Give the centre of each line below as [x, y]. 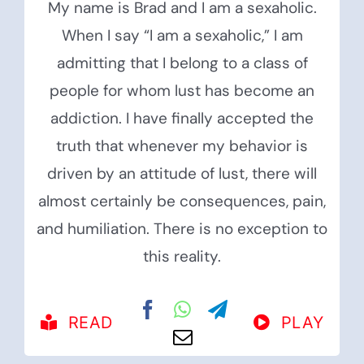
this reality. [182, 257]
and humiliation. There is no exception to [182, 229]
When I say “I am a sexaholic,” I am [182, 36]
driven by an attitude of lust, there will [182, 174]
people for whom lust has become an [182, 91]
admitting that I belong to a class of [182, 63]
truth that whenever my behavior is [182, 146]
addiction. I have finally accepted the [182, 119]
